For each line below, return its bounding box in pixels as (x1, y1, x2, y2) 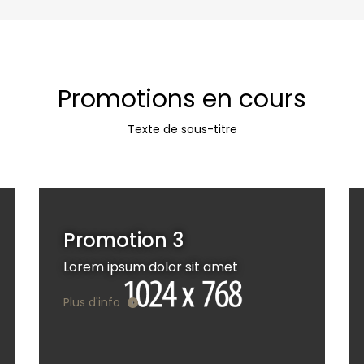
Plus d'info (63, 294, 123, 311)
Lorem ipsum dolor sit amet (63, 257, 238, 276)
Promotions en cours (58, 81, 306, 116)
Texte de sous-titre (127, 120, 237, 137)
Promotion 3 (63, 226, 184, 253)
